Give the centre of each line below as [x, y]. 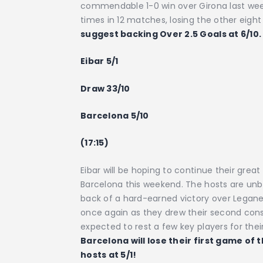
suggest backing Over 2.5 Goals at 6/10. [171, 34]
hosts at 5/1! [109, 254]
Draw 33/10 [105, 88]
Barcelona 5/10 [115, 115]
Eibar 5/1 [100, 61]
